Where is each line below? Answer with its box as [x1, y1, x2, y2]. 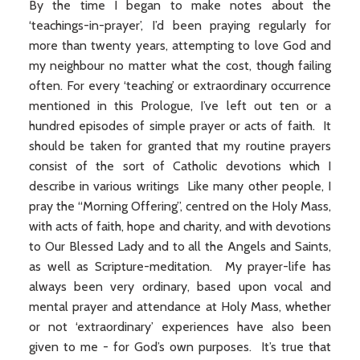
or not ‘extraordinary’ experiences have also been [28, 319, 332, 334]
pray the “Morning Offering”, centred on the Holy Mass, [28, 198, 332, 214]
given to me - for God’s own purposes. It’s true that [28, 339, 332, 354]
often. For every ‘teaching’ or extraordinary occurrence [28, 78, 332, 93]
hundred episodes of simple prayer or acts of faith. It [28, 118, 332, 133]
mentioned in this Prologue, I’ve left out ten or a [28, 98, 332, 113]
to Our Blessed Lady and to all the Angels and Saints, [28, 239, 332, 254]
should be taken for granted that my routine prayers [28, 138, 332, 153]
